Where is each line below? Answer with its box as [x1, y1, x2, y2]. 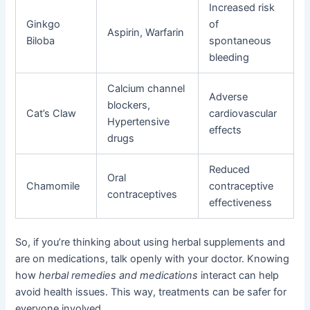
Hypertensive [107, 115, 170, 128]
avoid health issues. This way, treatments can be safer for [15, 285, 287, 298]
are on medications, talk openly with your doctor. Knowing [15, 252, 290, 265]
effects [209, 123, 242, 136]
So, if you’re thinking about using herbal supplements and [15, 235, 286, 248]
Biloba [26, 34, 55, 47]
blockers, [107, 98, 151, 111]
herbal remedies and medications [39, 268, 199, 282]
